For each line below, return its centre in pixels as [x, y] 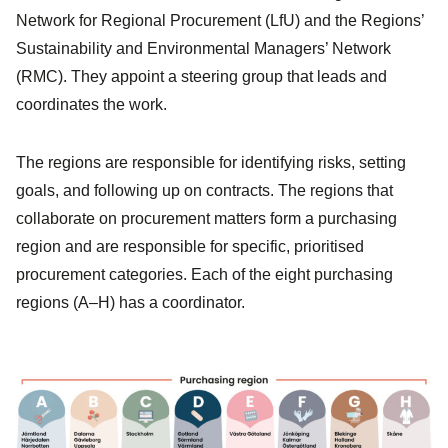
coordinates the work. [91, 105]
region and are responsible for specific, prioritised [190, 246]
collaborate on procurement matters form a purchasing [206, 218]
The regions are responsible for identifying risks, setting [211, 162]
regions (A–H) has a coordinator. [130, 302]
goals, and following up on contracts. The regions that [204, 190]
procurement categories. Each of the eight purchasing [204, 274]
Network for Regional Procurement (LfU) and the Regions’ [220, 21]
